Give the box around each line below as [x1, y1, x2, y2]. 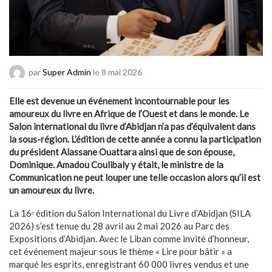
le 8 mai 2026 [91, 66, 142, 77]
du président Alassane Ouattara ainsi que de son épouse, [9, 146, 234, 157]
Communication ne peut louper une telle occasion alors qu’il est [9, 171, 260, 183]
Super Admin [42, 66, 91, 77]
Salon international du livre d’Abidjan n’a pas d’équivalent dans [9, 120, 256, 132]
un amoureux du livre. [9, 184, 94, 195]
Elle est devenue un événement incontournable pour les [9, 95, 229, 106]
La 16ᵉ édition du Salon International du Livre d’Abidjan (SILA [9, 207, 251, 219]
